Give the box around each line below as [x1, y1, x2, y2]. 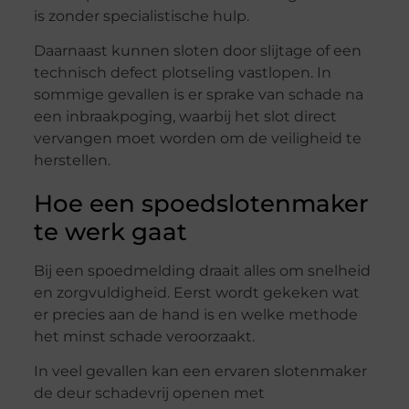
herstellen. [33, 152, 110, 169]
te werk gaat [33, 217, 187, 246]
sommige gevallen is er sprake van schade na [33, 86, 363, 103]
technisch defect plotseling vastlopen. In [33, 64, 331, 81]
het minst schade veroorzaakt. [33, 328, 255, 345]
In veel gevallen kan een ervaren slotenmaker [33, 362, 367, 381]
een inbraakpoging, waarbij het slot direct [33, 108, 337, 125]
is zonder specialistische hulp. [33, 6, 249, 25]
